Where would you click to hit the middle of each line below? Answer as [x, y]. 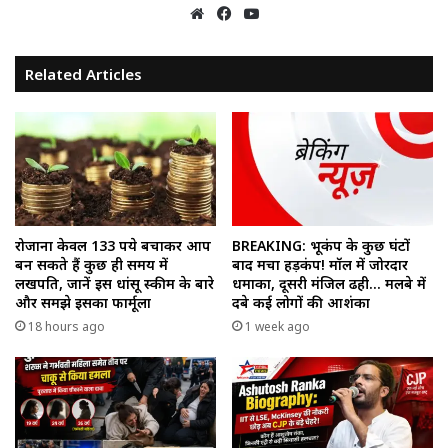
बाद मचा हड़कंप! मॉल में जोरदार [320, 264]
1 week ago [277, 326]
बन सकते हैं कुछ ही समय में [91, 264]
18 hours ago [66, 326]
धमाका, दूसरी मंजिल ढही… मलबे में [329, 283]
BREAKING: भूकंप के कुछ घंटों [321, 245]
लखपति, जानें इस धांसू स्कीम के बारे [114, 283]
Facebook [269, 13]
